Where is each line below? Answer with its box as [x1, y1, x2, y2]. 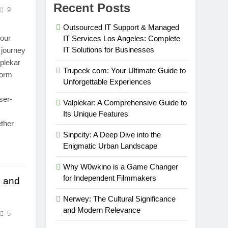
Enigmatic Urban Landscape [63, 141, 158, 151]
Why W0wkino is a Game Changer [63, 162, 179, 172]
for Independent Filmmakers [63, 174, 157, 183]
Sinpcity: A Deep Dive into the [63, 130, 161, 139]
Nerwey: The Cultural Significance [63, 194, 176, 204]
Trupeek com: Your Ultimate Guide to [63, 66, 186, 75]
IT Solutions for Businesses [63, 45, 155, 54]
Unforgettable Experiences [63, 77, 152, 87]
